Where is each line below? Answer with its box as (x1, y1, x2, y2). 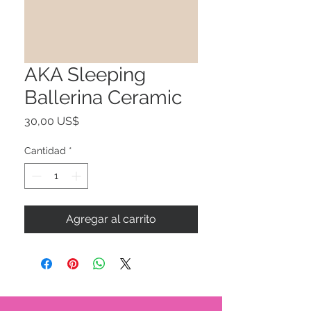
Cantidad (24, 145, 66, 157)
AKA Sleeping (24, 63, 146, 87)
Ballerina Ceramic (24, 86, 182, 110)
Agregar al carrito (66, 212, 156, 226)
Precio (78, 114, 111, 128)
